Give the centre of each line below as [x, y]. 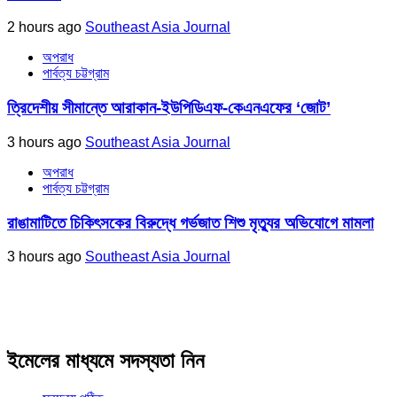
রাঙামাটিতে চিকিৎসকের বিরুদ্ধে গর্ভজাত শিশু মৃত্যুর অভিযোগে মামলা [191, 222]
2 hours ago [46, 27]
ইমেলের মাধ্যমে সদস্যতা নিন [106, 361]
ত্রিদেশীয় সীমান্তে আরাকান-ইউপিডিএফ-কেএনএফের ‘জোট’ [169, 108]
